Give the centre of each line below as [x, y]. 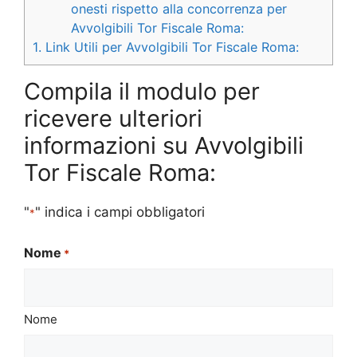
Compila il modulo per [142, 92]
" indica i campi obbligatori [120, 212]
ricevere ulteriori [113, 119]
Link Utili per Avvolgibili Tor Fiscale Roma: [170, 47]
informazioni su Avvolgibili [164, 146]
